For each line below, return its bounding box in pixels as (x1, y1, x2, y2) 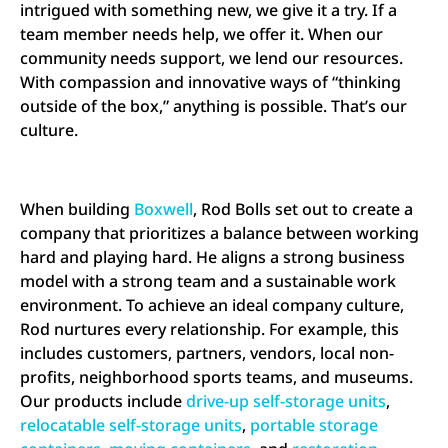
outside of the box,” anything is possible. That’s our (20, 95, 407, 118)
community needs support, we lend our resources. (20, 47, 403, 70)
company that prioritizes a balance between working (20, 221, 419, 244)
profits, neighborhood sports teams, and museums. (20, 365, 413, 388)
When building (20, 197, 134, 220)
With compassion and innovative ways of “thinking (20, 71, 401, 94)
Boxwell (134, 197, 193, 220)
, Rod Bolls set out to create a (193, 197, 413, 220)
